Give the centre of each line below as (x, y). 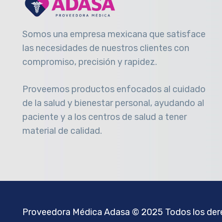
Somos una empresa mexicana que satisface (114, 34)
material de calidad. (62, 131)
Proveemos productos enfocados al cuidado (114, 89)
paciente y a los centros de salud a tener (105, 117)
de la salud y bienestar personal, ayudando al (113, 103)
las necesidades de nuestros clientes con (106, 48)
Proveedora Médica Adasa (76, 212)
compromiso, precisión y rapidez (89, 62)
